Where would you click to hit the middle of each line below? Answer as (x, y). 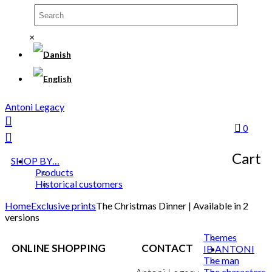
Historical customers (79, 184)
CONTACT (167, 248)
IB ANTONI (229, 248)
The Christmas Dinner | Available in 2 (172, 205)
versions (22, 217)
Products (54, 172)
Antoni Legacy (35, 107)
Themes (220, 237)
